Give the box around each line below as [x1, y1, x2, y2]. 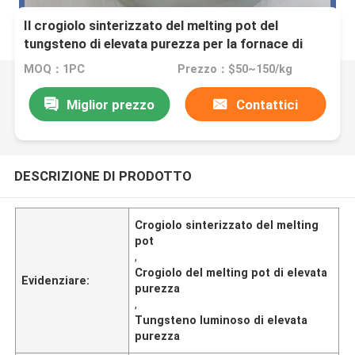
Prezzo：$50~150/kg [177, 63, 292, 76]
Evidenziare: [21, 273, 90, 287]
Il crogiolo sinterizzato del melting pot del [24, 17, 279, 34]
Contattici [235, 96, 298, 113]
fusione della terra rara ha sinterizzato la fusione [24, 54, 320, 71]
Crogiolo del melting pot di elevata [135, 265, 328, 279]
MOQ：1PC [24, 63, 86, 76]
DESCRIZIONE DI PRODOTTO [13, 167, 192, 184]
